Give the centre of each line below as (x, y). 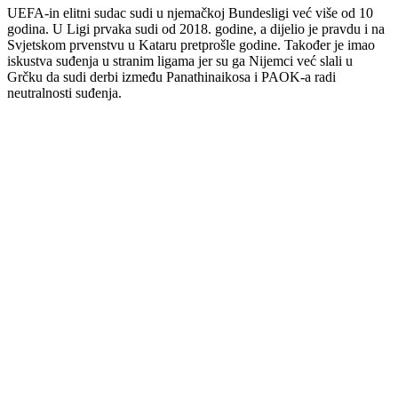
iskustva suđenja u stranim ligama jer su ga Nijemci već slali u (180, 60)
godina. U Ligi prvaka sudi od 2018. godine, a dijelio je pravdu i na (196, 28)
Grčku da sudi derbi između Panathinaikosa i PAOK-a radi (171, 76)
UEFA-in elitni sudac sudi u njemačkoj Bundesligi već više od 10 (190, 12)
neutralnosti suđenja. (64, 92)
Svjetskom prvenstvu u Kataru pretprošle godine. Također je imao (191, 44)
